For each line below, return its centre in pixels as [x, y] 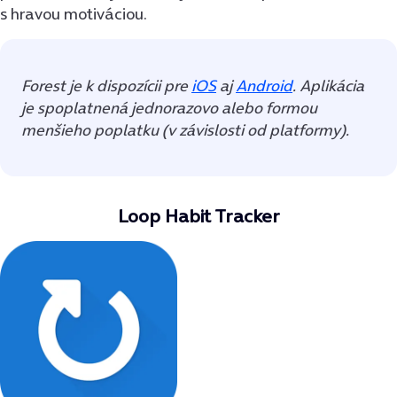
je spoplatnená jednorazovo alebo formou [169, 107]
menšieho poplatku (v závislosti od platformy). [185, 129]
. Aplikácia [328, 85]
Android [264, 85]
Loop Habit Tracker [198, 215]
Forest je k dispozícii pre [106, 85]
